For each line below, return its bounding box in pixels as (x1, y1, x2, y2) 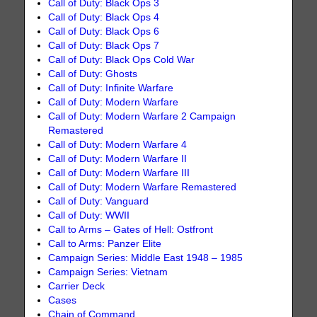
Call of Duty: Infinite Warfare (48, 83, 174, 94)
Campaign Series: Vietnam (48, 267, 168, 278)
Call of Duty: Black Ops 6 (48, 26, 160, 38)
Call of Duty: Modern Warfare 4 (48, 139, 188, 151)
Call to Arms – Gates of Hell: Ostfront (48, 224, 214, 236)
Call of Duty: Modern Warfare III (48, 168, 190, 179)
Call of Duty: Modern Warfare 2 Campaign (48, 111, 236, 122)
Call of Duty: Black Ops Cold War (48, 54, 195, 66)
